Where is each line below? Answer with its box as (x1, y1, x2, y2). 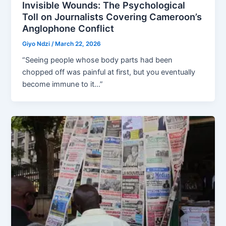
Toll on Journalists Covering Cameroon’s (22, 11, 202, 22)
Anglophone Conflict (22, 22, 115, 34)
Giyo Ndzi (22, 40, 52, 47)
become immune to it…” (22, 80, 103, 89)
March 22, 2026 (55, 40, 101, 47)
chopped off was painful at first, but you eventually (22, 68, 196, 77)
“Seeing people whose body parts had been (22, 55, 173, 65)
